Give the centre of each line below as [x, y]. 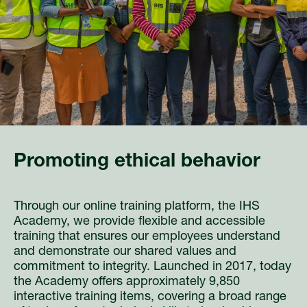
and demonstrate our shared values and [125, 252]
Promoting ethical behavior [137, 162]
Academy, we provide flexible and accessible [139, 222]
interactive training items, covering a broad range [150, 297]
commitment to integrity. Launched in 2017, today [152, 267]
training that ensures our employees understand [147, 237]
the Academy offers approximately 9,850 [127, 282]
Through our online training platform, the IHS [137, 207]
